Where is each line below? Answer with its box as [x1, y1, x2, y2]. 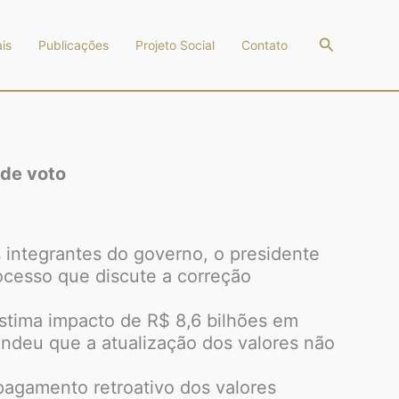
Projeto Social [134, 37, 215, 53]
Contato [240, 37, 288, 53]
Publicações [37, 37, 109, 53]
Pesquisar [317, 33, 390, 52]
